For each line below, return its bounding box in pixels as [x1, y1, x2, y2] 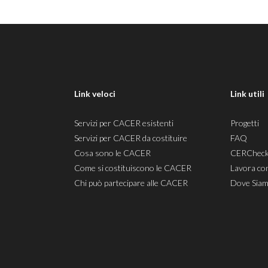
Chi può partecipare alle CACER [74, 178, 188, 188]
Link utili [230, 89, 265, 99]
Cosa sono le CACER [74, 148, 151, 158]
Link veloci [74, 89, 115, 99]
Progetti [230, 118, 260, 128]
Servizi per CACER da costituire [74, 133, 187, 143]
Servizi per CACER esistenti [74, 118, 173, 128]
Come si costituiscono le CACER [74, 163, 191, 173]
